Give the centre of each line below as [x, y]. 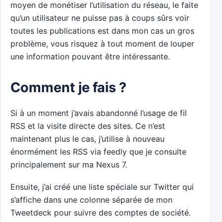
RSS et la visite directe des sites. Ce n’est [88, 126]
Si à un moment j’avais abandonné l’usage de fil [99, 113]
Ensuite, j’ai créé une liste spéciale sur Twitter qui [102, 187]
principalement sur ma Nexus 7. [69, 165]
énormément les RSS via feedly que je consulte [98, 152]
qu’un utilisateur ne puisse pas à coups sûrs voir [100, 18]
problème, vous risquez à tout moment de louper [102, 43]
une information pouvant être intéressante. [90, 56]
